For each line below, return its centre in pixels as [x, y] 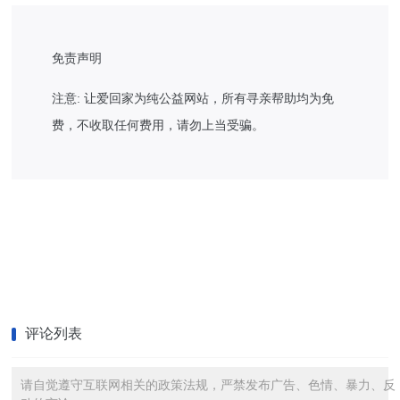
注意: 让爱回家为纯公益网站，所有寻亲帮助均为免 [193, 98]
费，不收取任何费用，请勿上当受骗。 [158, 125]
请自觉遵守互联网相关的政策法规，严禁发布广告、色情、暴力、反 [208, 385]
